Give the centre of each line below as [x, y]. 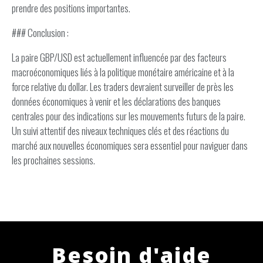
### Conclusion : [40, 33]
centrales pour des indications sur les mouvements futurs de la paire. [129, 116]
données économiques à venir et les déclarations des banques [116, 101]
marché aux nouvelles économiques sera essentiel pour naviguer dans [130, 145]
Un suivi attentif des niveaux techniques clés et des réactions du [120, 131]
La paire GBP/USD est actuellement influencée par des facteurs [119, 57]
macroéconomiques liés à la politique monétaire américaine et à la [123, 72]
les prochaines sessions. [53, 160]
